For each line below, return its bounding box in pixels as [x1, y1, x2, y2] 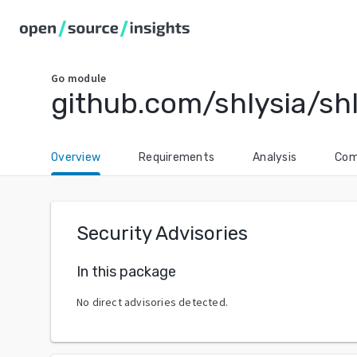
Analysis [253, 151, 296, 164]
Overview [51, 151, 100, 164]
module [67, 71, 107, 85]
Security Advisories [76, 222, 248, 245]
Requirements [139, 151, 214, 164]
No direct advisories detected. [76, 294, 228, 309]
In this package [76, 262, 176, 280]
